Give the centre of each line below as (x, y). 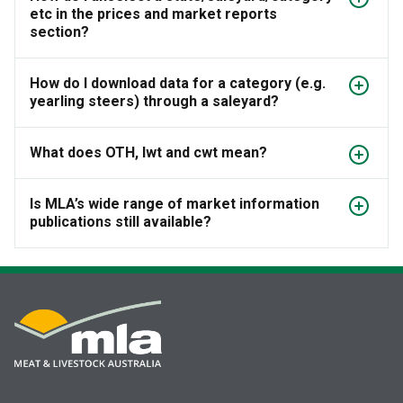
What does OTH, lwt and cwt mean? (148, 153)
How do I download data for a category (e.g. (178, 84)
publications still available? (121, 222)
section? (59, 32)
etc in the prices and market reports (153, 14)
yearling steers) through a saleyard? (154, 102)
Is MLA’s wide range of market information (175, 204)
